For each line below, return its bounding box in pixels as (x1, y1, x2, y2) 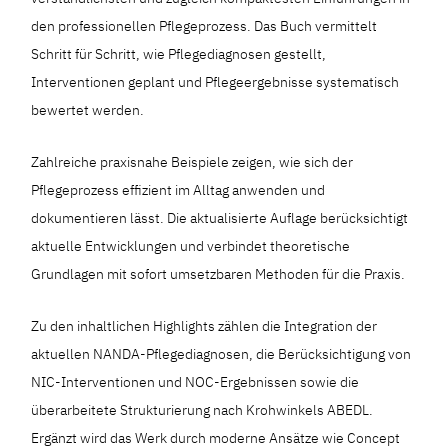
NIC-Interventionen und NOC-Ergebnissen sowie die (31, 373, 360, 392)
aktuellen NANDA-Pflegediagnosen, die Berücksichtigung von (31, 345, 412, 364)
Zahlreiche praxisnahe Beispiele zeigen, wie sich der (31, 153, 354, 172)
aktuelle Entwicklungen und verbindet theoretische (31, 237, 351, 256)
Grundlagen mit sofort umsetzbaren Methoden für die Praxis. (31, 265, 406, 284)
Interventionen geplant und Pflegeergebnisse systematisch (31, 73, 400, 92)
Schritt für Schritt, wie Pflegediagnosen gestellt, (31, 45, 327, 64)
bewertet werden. (31, 101, 145, 120)
